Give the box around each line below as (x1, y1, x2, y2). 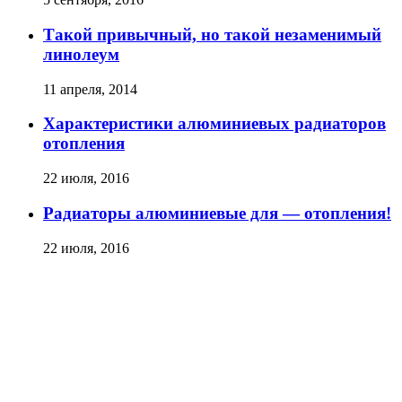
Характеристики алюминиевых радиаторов (43, 114, 386, 134)
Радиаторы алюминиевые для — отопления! (43, 203, 391, 223)
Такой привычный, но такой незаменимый (43, 24, 381, 44)
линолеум (43, 44, 119, 64)
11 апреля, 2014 (43, 81, 137, 97)
